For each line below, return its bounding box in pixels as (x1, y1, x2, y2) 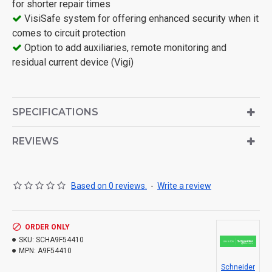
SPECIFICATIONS (12, 106, 98, 118)
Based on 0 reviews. (71, 181, 147, 191)
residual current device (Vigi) (12, 56, 134, 68)
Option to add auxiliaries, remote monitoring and (22, 42, 226, 53)
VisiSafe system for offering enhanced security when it (22, 13, 259, 24)
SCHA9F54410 (36, 236, 84, 244)
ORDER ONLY (25, 223, 70, 231)
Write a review (157, 181, 211, 191)
